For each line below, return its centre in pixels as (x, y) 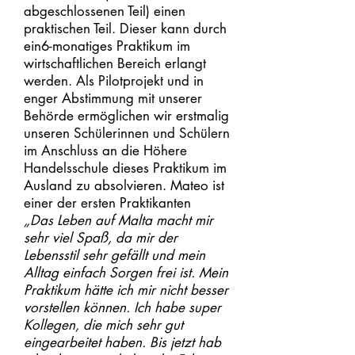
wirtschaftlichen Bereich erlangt (115, 63)
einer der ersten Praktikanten (107, 203)
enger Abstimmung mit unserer (113, 98)
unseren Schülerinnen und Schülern (127, 133)
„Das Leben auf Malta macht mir (118, 220)
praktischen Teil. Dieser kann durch (125, 29)
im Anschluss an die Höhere (105, 151)
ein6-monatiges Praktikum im (107, 46)
